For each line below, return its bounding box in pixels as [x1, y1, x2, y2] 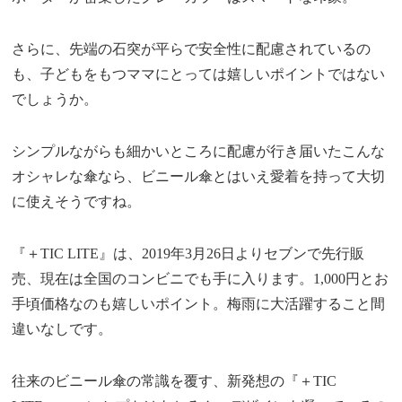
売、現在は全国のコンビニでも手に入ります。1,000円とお [12, 271, 389, 287]
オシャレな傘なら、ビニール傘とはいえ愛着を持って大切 [12, 169, 386, 185]
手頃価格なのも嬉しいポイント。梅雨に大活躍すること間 [12, 296, 386, 312]
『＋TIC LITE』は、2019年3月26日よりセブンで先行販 [12, 246, 365, 262]
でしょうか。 [12, 92, 99, 108]
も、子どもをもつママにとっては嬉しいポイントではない [12, 66, 386, 83]
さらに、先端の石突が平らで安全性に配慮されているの [12, 41, 371, 57]
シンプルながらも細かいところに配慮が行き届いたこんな [12, 144, 386, 160]
